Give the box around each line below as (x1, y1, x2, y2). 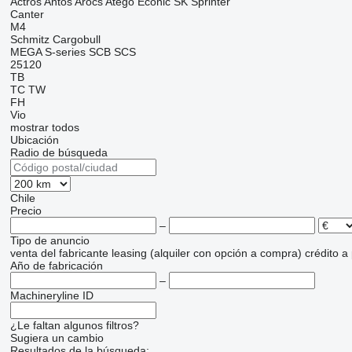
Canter (9, 8, 44, 21)
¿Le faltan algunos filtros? (9, 319, 139, 332)
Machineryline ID (9, 289, 93, 302)
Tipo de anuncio (9, 234, 90, 247)
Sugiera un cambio (9, 332, 104, 345)
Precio (9, 204, 42, 218)
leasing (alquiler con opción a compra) (111, 247, 302, 260)
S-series (44, 46, 86, 59)
